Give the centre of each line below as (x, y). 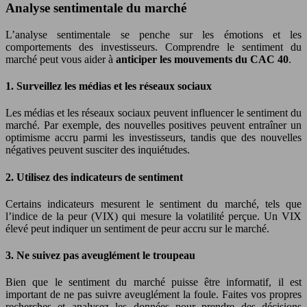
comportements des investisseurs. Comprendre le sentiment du (153, 47)
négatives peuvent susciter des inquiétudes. (98, 150)
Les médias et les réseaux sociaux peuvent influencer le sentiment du (153, 113)
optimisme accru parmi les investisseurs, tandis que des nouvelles (153, 138)
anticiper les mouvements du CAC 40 (202, 59)
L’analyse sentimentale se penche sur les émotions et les (153, 34)
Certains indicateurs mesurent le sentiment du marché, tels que (153, 204)
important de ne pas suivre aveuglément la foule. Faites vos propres (153, 295)
